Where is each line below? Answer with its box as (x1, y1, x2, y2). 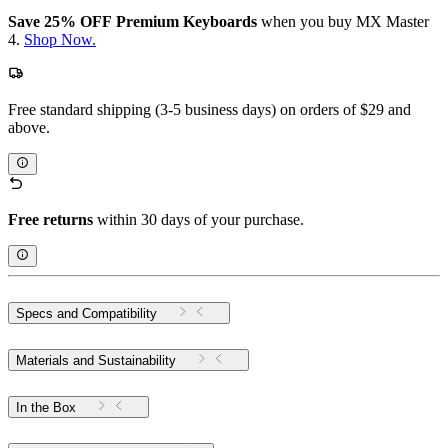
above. (8, 118, 50, 136)
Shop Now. (24, 30, 96, 48)
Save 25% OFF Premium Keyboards (8, 12, 261, 30)
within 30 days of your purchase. (93, 210, 304, 228)
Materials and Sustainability (16, 353, 176, 369)
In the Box (16, 399, 76, 415)
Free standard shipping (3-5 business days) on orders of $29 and (8, 100, 411, 118)
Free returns (8, 210, 93, 228)
